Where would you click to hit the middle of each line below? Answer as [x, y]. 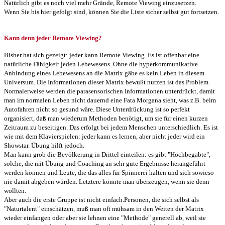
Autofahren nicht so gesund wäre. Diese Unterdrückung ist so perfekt [97, 109]
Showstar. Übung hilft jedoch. [44, 145]
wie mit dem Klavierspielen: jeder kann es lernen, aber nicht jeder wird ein [104, 136]
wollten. [15, 190]
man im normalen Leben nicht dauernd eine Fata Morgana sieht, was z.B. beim [110, 100]
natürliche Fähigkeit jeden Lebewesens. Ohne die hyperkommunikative [101, 64]
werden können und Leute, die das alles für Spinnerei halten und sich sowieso [109, 172]
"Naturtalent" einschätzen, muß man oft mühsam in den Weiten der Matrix [104, 208]
